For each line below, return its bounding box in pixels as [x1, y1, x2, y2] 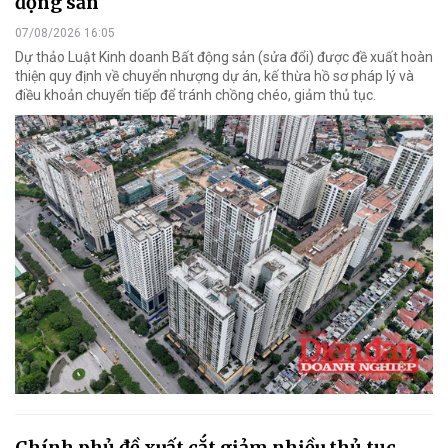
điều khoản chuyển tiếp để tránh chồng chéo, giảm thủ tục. [15, 87, 376, 104]
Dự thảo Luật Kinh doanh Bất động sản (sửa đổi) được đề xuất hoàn [15, 49, 433, 66]
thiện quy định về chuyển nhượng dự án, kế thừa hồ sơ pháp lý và [15, 68, 414, 85]
